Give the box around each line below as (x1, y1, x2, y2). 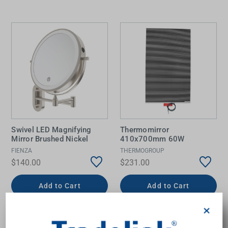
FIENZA (11, 147, 33, 154)
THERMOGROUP (120, 147, 164, 154)
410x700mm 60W (120, 134, 185, 144)
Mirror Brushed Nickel (11, 134, 89, 144)
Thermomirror (120, 125, 169, 135)
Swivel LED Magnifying (11, 125, 92, 135)
